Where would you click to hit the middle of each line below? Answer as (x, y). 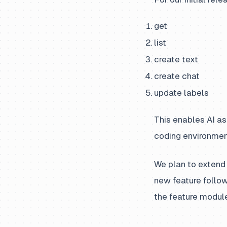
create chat (177, 76)
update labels (181, 93)
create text (176, 59)
